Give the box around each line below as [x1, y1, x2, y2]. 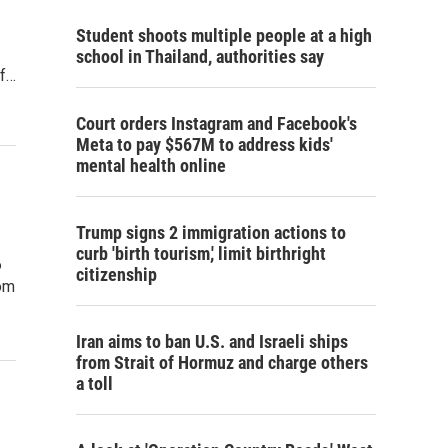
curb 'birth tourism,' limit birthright [76, 243, 326, 264]
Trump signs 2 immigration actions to [76, 222, 346, 243]
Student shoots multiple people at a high [76, 25, 372, 46]
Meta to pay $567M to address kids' [76, 134, 333, 155]
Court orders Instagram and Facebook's [76, 113, 357, 134]
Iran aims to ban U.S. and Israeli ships [76, 331, 348, 352]
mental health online [76, 155, 226, 176]
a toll [76, 373, 113, 394]
